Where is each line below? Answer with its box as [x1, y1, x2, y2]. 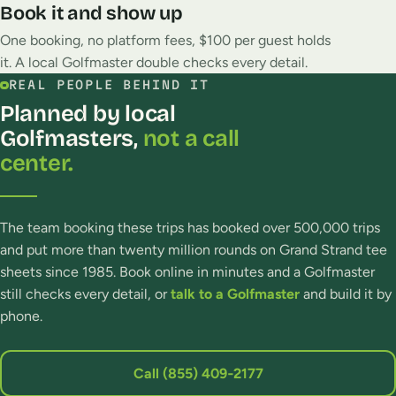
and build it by [300, 286, 392, 303]
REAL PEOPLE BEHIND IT [8, 78, 209, 93]
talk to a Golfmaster [171, 286, 300, 303]
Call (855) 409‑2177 [133, 364, 263, 382]
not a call [142, 124, 240, 152]
